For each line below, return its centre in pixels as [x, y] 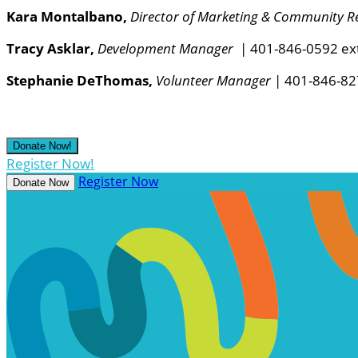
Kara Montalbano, [68, 17]
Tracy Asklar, [52, 49]
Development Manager [169, 49]
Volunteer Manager [213, 81]
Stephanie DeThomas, [81, 81]
